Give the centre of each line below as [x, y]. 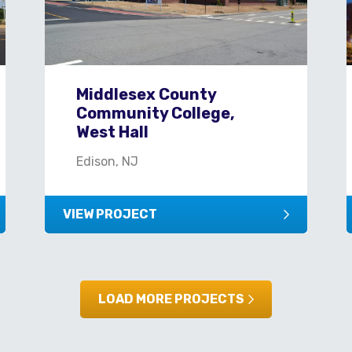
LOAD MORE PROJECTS [171, 299]
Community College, [155, 113]
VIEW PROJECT [110, 214]
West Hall [112, 132]
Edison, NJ [107, 161]
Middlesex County [146, 94]
